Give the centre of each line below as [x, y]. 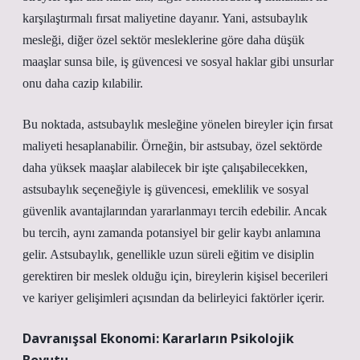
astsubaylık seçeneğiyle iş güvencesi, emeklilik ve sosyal [166, 189]
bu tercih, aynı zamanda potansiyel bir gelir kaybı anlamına [172, 233]
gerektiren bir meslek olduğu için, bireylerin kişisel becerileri [175, 276]
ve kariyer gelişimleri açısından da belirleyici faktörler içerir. [174, 298]
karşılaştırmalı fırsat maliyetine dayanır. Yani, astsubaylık [165, 18]
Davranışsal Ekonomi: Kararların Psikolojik [158, 338]
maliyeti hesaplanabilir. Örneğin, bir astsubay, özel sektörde [172, 146]
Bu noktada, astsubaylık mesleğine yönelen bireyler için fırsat [178, 124]
